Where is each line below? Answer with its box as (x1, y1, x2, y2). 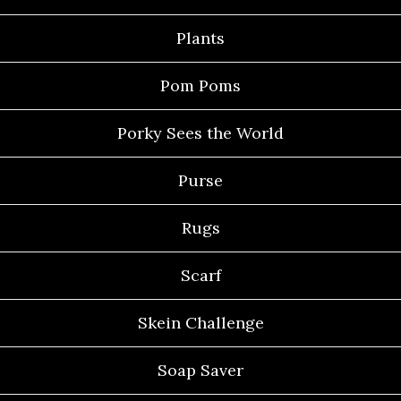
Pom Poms (160, 75, 241, 97)
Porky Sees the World (117, 123, 284, 144)
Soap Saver (158, 360, 243, 381)
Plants (176, 28, 225, 49)
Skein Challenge (137, 312, 264, 334)
